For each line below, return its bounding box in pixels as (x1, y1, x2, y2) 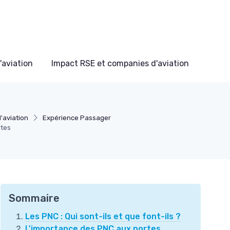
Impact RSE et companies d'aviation (51, 58, 189, 68)
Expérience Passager (42, 113, 111, 122)
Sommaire (9, 191, 60, 204)
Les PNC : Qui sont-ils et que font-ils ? (25, 211, 181, 221)
